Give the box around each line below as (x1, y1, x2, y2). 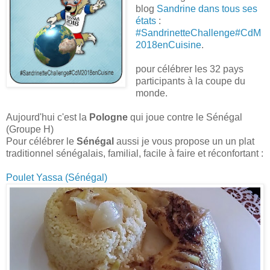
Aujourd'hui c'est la (6, 112, 89, 123)
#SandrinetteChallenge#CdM (135, 28, 261, 39)
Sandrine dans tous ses (156, 4, 257, 14)
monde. (135, 88, 168, 99)
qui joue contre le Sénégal (128, 112, 242, 123)
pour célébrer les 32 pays (135, 64, 243, 75)
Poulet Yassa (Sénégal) (6, 172, 107, 183)
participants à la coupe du (135, 76, 245, 87)
